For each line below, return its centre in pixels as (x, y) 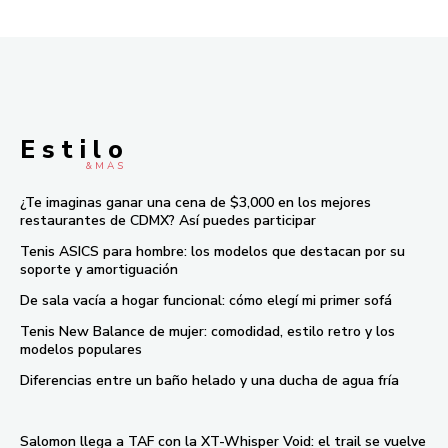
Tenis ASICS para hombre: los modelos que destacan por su (212, 252)
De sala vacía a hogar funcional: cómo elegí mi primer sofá (206, 301)
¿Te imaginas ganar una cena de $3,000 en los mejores (195, 203)
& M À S (104, 166)
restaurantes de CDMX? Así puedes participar (168, 221)
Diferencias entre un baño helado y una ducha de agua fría (209, 381)
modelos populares (81, 350)
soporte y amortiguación (99, 270)
